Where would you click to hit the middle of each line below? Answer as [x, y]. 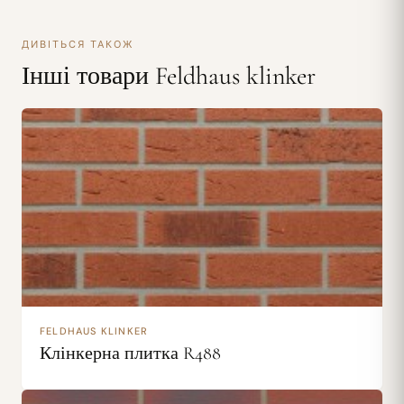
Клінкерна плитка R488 [130, 353]
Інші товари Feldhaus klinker [169, 76]
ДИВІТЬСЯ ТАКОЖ [78, 44]
